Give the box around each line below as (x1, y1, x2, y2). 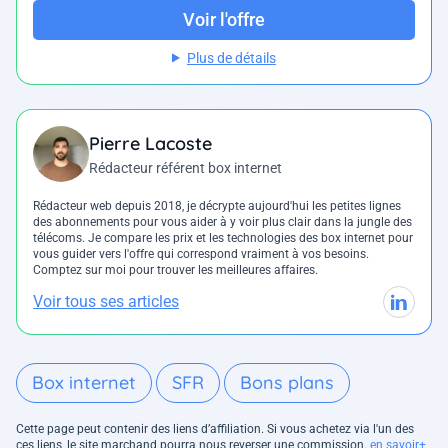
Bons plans (240, 370, 334, 394)
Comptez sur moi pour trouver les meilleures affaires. (33, 262, 321, 277)
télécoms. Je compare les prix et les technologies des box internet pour (33, 230, 413, 245)
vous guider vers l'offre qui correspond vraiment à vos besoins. (33, 246, 369, 261)
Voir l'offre (183, 9, 265, 31)
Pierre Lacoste (89, 131, 212, 155)
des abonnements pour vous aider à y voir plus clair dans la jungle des (33, 214, 412, 229)
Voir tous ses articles (33, 291, 179, 311)
